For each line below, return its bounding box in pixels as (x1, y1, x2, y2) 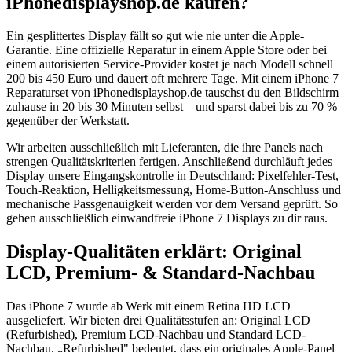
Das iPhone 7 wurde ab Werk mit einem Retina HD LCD (6, 299, 291, 313)
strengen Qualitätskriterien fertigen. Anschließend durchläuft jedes (6, 155, 332, 168)
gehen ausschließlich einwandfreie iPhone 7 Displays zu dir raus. (6, 211, 328, 225)
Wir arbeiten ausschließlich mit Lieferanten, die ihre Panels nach (6, 141, 323, 154)
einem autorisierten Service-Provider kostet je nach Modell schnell (6, 57, 333, 71)
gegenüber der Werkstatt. (6, 114, 130, 127)
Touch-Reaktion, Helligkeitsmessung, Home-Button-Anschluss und (6, 183, 341, 196)
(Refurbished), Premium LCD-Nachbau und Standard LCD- (6, 327, 306, 341)
